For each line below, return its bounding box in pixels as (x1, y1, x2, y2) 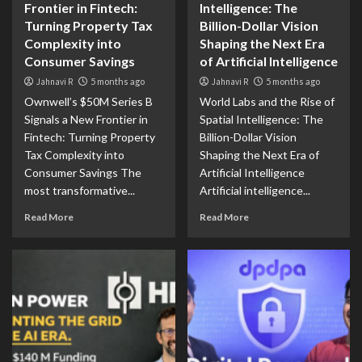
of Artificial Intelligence (199, 53, 338, 69)
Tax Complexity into (24, 148, 124, 162)
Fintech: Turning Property (24, 130, 155, 144)
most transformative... (24, 183, 135, 197)
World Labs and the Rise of (199, 95, 335, 108)
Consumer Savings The (24, 166, 141, 179)
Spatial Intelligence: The (199, 112, 323, 126)
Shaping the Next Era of (199, 148, 319, 162)
